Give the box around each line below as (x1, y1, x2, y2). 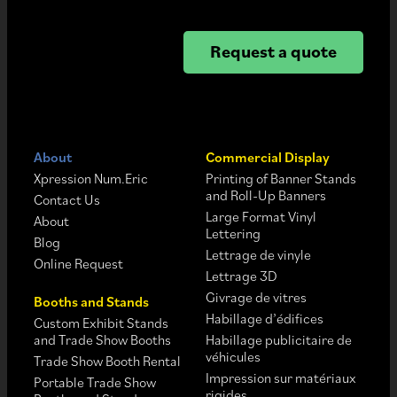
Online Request (34, 254, 123, 272)
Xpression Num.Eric (34, 169, 148, 187)
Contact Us (34, 191, 100, 208)
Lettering (205, 224, 261, 242)
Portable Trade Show (34, 373, 156, 391)
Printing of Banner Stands (205, 169, 356, 187)
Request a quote (210, 40, 337, 62)
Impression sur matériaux (205, 369, 356, 386)
